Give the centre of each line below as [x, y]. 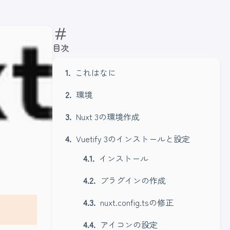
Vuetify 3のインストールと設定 [133, 139]
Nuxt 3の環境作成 [108, 117]
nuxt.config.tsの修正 [137, 202]
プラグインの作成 [133, 180]
